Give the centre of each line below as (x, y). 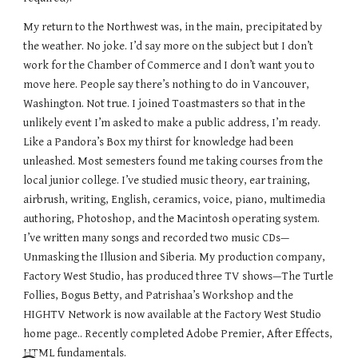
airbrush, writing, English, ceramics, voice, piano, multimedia (175, 200)
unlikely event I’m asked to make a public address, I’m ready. (172, 123)
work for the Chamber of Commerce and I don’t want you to (169, 66)
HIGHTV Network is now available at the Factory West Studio (173, 315)
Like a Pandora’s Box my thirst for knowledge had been (159, 142)
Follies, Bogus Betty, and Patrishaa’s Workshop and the (159, 296)
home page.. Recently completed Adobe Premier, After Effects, (178, 334)
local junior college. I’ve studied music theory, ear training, (167, 181)
